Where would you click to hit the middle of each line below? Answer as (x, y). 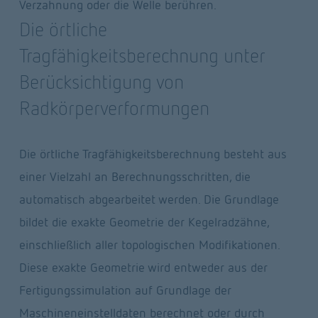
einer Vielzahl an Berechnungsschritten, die (135, 177)
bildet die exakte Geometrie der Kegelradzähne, (144, 222)
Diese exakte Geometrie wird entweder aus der (143, 268)
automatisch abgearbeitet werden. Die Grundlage (149, 199)
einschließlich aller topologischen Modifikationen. (149, 245)
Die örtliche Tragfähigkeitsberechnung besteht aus (153, 154)
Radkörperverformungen (114, 108)
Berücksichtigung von (101, 82)
